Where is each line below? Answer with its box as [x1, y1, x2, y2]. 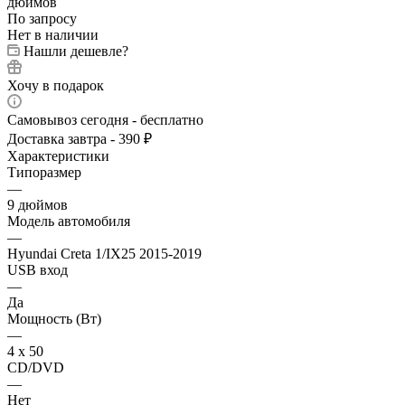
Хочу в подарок [7, 78, 104, 94]
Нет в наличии [7, 27, 99, 43]
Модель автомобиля [7, 213, 130, 230]
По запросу [7, 11, 77, 27]
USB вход [7, 262, 68, 278]
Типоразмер [7, 165, 81, 181]
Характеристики [7, 148, 109, 165]
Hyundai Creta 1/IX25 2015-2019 [7, 246, 202, 262]
